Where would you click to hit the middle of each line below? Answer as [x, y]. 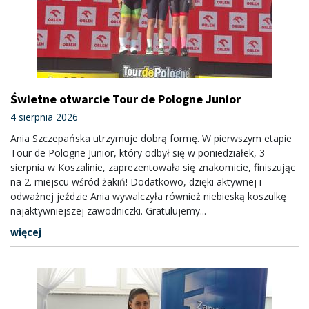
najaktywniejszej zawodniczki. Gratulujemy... [108, 211]
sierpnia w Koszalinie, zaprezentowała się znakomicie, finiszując [153, 167]
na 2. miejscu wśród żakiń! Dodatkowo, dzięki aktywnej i [136, 182]
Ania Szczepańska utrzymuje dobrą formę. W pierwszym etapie [151, 138]
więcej [26, 232]
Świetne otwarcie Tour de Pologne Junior [126, 99]
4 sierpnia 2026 [44, 117]
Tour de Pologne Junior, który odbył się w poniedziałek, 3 [138, 153]
